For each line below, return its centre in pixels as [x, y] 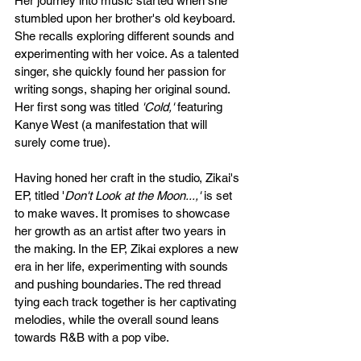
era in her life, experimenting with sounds [123, 267]
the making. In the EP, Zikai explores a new [128, 249]
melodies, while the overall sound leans [118, 320]
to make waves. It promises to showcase [124, 214]
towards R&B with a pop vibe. [92, 338]
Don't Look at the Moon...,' [133, 196]
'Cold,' [158, 107]
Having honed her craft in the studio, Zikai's [129, 178]
